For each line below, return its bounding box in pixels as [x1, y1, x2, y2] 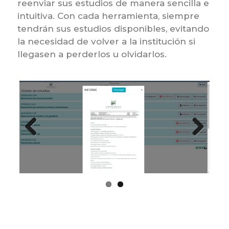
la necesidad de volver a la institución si [17, 36, 195, 47]
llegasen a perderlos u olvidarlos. [17, 49, 167, 60]
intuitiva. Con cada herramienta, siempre [17, 11, 199, 21]
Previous [24, 139, 64, 150]
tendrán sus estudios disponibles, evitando [17, 24, 209, 34]
